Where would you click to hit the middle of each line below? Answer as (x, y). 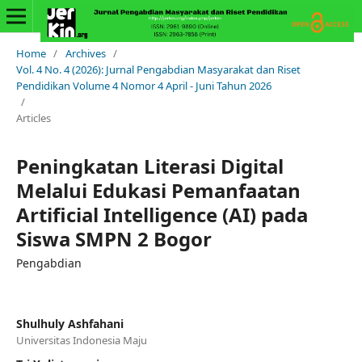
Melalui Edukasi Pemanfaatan (158, 190)
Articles (33, 118)
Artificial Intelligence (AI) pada (162, 214)
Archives (85, 53)
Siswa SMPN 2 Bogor (114, 238)
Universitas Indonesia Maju (81, 340)
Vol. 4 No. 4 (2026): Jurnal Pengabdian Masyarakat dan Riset (158, 69)
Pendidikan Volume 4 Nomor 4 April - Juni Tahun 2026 (143, 85)
